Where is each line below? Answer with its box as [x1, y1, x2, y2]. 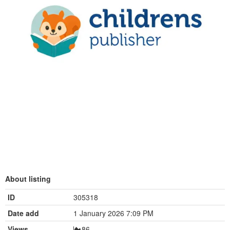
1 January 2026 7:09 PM [73, 208, 154, 219]
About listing [5, 174, 51, 184]
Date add [8, 208, 39, 219]
